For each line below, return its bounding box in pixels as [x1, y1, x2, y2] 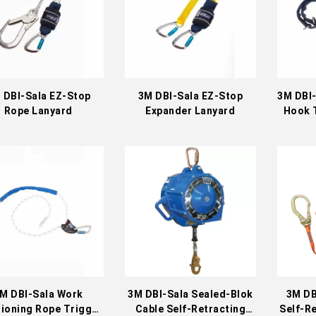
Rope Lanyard [4, 104, 73, 116]
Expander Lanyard [145, 104, 236, 116]
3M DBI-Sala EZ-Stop [138, 90, 243, 102]
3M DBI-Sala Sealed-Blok [128, 288, 253, 300]
